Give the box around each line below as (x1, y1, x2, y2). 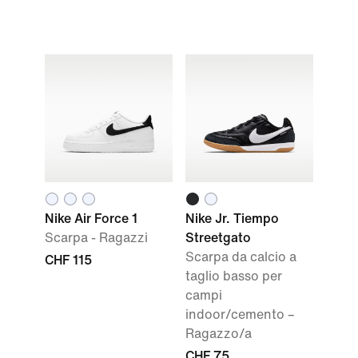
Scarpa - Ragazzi (45, 231, 148, 245)
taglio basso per (185, 269, 282, 283)
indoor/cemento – (185, 308, 295, 321)
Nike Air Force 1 (45, 212, 137, 225)
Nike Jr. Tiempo (185, 212, 279, 225)
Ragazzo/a (185, 327, 252, 340)
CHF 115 (45, 253, 92, 267)
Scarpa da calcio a (185, 250, 296, 264)
